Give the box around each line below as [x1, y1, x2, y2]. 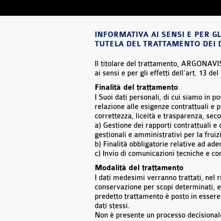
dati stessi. [95, 202, 130, 210]
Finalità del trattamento [95, 83, 178, 92]
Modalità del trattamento [95, 164, 184, 173]
